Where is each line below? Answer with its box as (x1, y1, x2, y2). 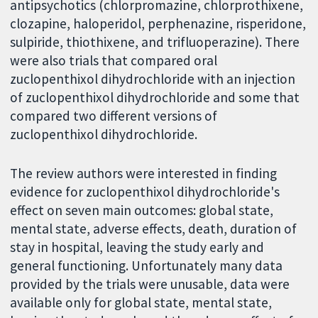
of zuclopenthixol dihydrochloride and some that (10, 89, 300, 106)
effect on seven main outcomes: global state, (10, 201, 274, 219)
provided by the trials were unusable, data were (10, 275, 290, 292)
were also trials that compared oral (10, 52, 218, 69)
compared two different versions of (10, 107, 218, 124)
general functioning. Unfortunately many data (10, 256, 283, 274)
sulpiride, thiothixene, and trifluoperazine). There (10, 33, 300, 50)
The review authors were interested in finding (10, 164, 278, 182)
